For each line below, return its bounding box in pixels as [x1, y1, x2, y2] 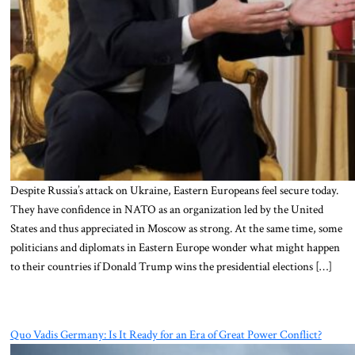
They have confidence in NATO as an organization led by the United [10, 201, 323, 218]
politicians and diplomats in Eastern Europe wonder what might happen [10, 239, 340, 256]
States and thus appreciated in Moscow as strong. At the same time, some [10, 220, 342, 237]
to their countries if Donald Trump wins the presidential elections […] [10, 258, 332, 275]
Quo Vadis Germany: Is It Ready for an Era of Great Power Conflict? [10, 326, 322, 342]
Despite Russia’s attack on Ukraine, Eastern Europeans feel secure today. [10, 182, 338, 199]
